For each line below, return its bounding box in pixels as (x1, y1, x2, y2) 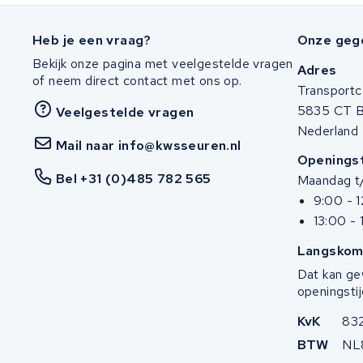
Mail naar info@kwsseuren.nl (55, 136, 241, 154)
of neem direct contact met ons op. (32, 71, 242, 89)
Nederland (297, 122, 359, 139)
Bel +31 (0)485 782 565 (55, 170, 211, 188)
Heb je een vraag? (32, 31, 152, 49)
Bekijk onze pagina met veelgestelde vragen (32, 54, 293, 72)
